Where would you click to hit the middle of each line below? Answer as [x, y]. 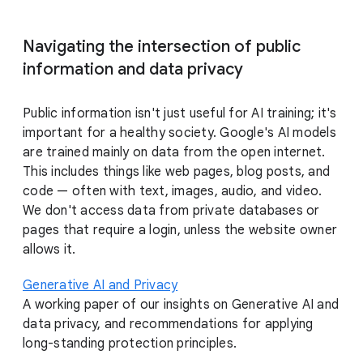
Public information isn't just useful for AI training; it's [180, 114]
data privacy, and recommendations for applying [168, 325]
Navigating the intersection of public [162, 47]
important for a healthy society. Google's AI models [179, 133]
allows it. [49, 250]
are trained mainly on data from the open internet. [174, 153]
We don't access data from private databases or [171, 211]
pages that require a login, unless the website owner [180, 231]
